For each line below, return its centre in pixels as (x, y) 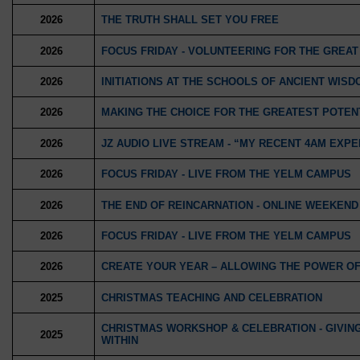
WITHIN (119, 340)
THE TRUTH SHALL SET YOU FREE (190, 20)
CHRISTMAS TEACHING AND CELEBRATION (211, 297)
